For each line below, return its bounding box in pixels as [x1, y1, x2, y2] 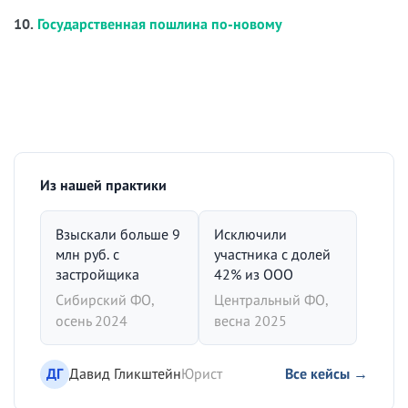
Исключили [214, 224, 287, 243]
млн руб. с [56, 244, 119, 263]
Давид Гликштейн [69, 364, 181, 383]
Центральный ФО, [214, 290, 329, 309]
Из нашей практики [40, 175, 167, 194]
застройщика [56, 264, 139, 283]
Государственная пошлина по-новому [37, 14, 282, 33]
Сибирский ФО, [56, 290, 155, 309]
